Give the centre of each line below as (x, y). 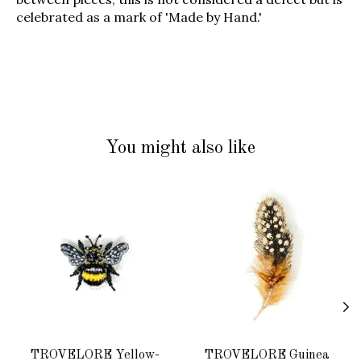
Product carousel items (89, 190)
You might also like (180, 147)
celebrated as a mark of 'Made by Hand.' (139, 17)
